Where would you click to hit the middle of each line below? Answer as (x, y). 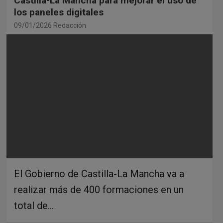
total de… (34, 205)
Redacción (69, 25)
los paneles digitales (58, 12)
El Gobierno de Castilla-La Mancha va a (99, 173)
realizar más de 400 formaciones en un (99, 189)
